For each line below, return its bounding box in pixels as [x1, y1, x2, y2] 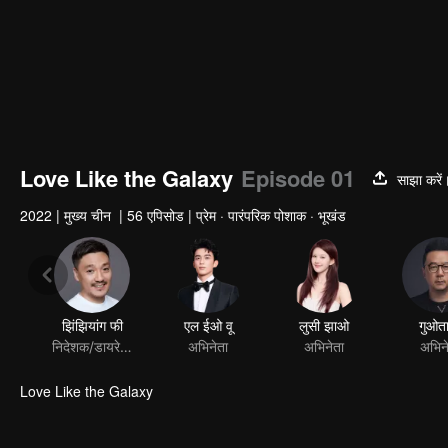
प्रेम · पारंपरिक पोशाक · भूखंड [196, 205, 346, 225]
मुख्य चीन [64, 205, 115, 225]
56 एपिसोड [127, 205, 184, 225]
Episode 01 [241, 162, 355, 194]
